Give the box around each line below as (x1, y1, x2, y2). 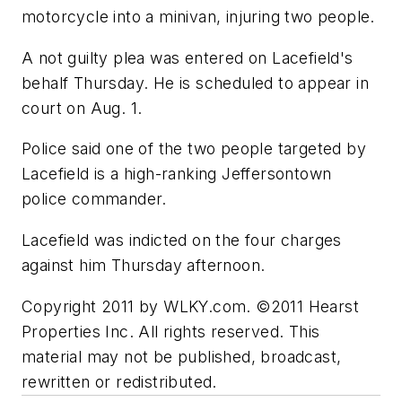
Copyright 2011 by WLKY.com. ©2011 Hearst (22, 296, 359, 316)
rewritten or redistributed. (22, 371, 217, 391)
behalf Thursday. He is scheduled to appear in (22, 73, 369, 92)
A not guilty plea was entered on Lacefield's (22, 48, 354, 67)
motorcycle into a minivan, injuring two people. (22, 7, 375, 27)
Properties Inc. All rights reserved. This (22, 321, 320, 341)
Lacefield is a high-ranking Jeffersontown (22, 164, 332, 184)
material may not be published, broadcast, (22, 346, 342, 366)
